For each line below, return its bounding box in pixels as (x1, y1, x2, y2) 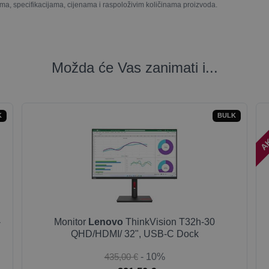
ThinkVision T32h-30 (123, 217, 215, 227)
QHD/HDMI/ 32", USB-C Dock (70, 229, 199, 239)
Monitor (54, 217, 88, 227)
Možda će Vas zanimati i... (51, 59, 218, 76)
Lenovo (88, 217, 123, 227)
